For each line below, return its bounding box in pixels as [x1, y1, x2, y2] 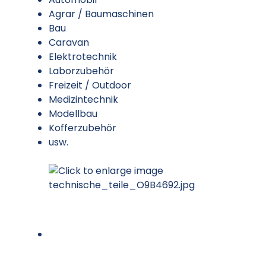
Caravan [49, 35, 89, 49]
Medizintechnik [49, 92, 118, 106]
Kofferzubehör [49, 121, 116, 135]
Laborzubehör [49, 64, 114, 78]
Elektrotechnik [49, 49, 117, 64]
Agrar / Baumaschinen [49, 7, 154, 21]
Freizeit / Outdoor [49, 78, 131, 92]
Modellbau [49, 106, 97, 121]
